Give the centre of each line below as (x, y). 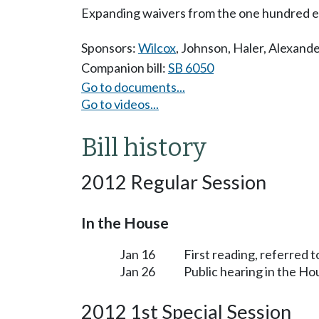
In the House (125, 223)
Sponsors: (110, 48)
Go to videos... (120, 104)
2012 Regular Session (174, 182)
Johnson (204, 48)
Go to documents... (133, 87)
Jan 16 (137, 255)
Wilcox (157, 48)
